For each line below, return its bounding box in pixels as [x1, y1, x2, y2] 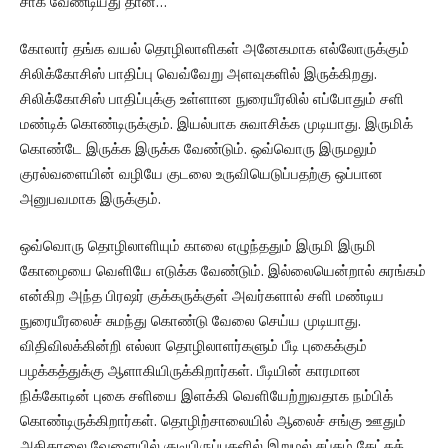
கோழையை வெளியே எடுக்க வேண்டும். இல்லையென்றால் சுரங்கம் [20, 260, 426, 281]
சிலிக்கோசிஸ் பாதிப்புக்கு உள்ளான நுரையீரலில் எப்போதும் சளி [20, 88, 404, 109]
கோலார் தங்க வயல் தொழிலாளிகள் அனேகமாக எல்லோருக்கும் [20, 38, 409, 59]
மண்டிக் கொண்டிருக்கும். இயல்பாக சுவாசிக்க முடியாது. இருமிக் [20, 113, 413, 134]
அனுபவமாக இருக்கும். [20, 188, 161, 209]
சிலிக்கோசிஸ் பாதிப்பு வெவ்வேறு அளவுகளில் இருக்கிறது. [20, 63, 377, 84]
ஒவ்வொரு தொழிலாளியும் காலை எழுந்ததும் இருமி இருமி [20, 235, 376, 256]
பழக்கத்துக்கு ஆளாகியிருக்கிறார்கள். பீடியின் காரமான [20, 360, 361, 381]
